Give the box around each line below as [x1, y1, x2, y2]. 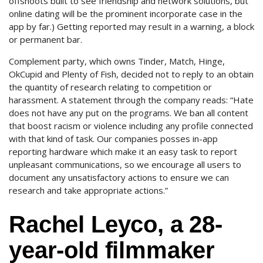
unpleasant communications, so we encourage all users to [9, 159, 241, 170]
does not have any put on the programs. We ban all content [9, 107, 248, 119]
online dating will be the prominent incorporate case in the [9, 8, 242, 19]
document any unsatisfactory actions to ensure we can [9, 171, 229, 183]
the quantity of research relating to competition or [9, 81, 212, 93]
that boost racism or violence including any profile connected [9, 120, 253, 131]
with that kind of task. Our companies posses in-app [9, 133, 218, 144]
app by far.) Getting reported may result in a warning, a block [9, 21, 254, 32]
